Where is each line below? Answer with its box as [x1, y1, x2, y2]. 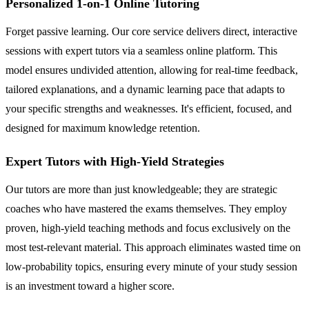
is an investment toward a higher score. [6, 279, 175, 292]
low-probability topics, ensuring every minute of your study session [6, 260, 297, 272]
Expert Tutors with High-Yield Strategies [6, 154, 224, 168]
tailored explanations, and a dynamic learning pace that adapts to [6, 83, 285, 95]
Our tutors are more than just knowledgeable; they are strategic [6, 183, 277, 195]
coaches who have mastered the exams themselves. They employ [6, 202, 287, 215]
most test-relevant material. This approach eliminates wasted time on [6, 241, 301, 253]
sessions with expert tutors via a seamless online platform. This [6, 44, 277, 57]
